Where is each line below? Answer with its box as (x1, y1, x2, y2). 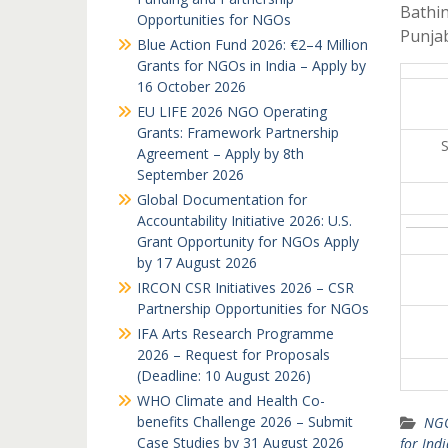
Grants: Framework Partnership (137, 123, 339, 142)
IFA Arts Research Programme (137, 324, 334, 343)
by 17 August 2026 (137, 253, 257, 272)
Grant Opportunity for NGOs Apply (137, 232, 359, 251)
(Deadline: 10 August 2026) (137, 366, 311, 385)
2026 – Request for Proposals (137, 345, 330, 364)
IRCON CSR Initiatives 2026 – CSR (137, 278, 354, 297)
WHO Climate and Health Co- (137, 391, 325, 410)
